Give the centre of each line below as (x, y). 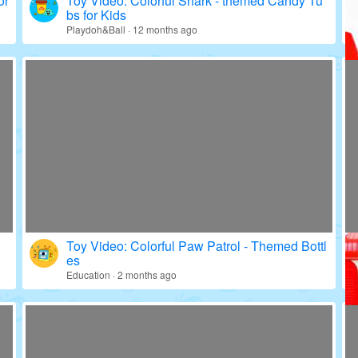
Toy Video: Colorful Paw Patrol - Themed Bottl (197, 246)
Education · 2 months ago (121, 274)
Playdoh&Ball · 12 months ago (132, 29)
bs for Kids (96, 15)
